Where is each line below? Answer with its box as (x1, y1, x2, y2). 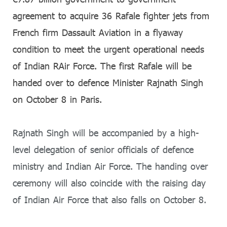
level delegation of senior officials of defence (13, 144, 194, 156)
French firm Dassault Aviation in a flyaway (13, 27, 183, 38)
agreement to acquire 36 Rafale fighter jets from (13, 10, 209, 21)
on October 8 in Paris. (13, 94, 102, 105)
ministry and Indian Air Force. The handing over (13, 161, 208, 172)
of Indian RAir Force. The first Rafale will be (13, 60, 192, 71)
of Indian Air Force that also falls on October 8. (13, 194, 206, 206)
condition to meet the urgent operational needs (13, 44, 204, 55)
